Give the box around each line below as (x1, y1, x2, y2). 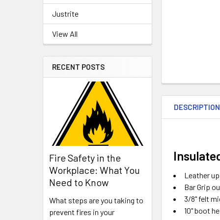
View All (52, 29, 78, 38)
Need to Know (49, 176, 109, 189)
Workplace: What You (49, 164, 140, 176)
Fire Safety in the (49, 152, 121, 164)
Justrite (52, 9, 79, 18)
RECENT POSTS (52, 62, 105, 71)
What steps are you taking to (49, 195, 143, 205)
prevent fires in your (49, 207, 114, 217)
